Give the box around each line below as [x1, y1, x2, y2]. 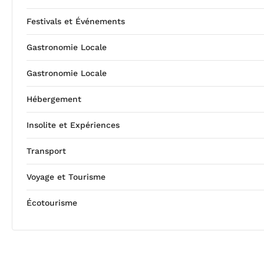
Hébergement [27, 94, 81, 104]
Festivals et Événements [27, 16, 125, 26]
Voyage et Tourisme [27, 171, 105, 181]
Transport [27, 146, 66, 156]
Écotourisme [27, 197, 77, 207]
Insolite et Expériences [27, 120, 120, 130]
